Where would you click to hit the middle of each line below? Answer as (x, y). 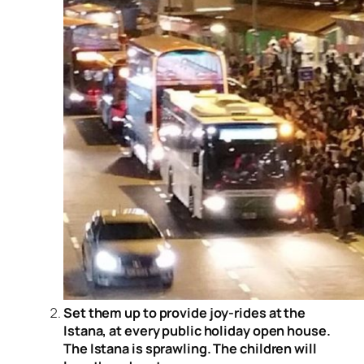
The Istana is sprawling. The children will (190, 349)
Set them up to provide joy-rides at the (185, 313)
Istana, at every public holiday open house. (197, 331)
